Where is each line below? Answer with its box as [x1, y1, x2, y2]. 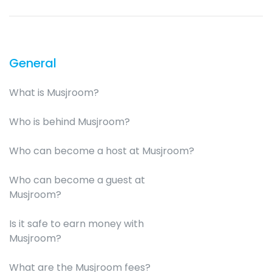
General [9, 55, 56, 72]
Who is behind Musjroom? [9, 115, 130, 129]
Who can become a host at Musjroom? [9, 144, 194, 158]
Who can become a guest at [9, 173, 145, 187]
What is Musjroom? [9, 86, 99, 100]
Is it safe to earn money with [9, 217, 144, 231]
